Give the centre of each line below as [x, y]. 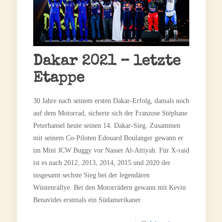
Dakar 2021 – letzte [107, 62]
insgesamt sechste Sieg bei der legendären [91, 175]
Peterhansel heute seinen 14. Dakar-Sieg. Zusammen [107, 125]
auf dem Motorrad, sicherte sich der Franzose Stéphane [110, 113]
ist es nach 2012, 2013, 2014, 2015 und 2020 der [102, 163]
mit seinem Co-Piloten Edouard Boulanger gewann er [108, 138]
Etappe [58, 79]
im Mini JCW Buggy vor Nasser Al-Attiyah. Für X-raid [111, 150]
